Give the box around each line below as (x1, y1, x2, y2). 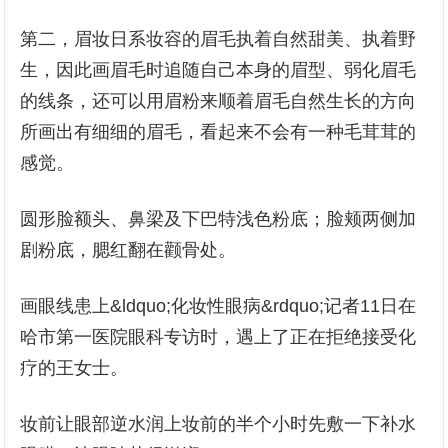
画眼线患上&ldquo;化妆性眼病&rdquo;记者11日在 (20, 296, 417, 316)
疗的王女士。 (20, 358, 129, 378)
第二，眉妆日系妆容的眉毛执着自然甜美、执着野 (20, 29, 417, 49)
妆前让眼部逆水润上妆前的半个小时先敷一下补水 (20, 414, 417, 434)
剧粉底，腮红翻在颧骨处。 (20, 240, 237, 260)
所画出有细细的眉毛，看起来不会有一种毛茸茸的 (20, 122, 417, 142)
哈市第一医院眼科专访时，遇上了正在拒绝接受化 (20, 327, 417, 347)
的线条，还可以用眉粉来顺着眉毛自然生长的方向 (20, 91, 417, 111)
